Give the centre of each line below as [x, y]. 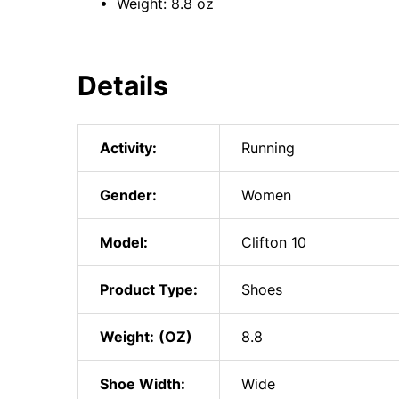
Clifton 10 [274, 242]
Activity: [128, 148]
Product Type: [149, 289]
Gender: [128, 195]
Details [123, 85]
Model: [124, 242]
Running [268, 148]
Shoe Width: [142, 384]
